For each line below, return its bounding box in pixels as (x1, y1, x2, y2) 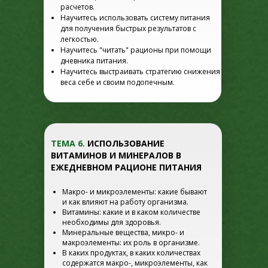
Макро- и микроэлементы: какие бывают (62, 187, 207, 197)
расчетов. (60, 2, 95, 12)
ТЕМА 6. (51, 138, 87, 149)
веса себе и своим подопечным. (60, 77, 175, 87)
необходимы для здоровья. (62, 217, 161, 227)
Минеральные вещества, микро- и (62, 227, 184, 237)
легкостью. (60, 34, 99, 44)
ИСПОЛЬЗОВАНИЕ (87, 138, 165, 149)
